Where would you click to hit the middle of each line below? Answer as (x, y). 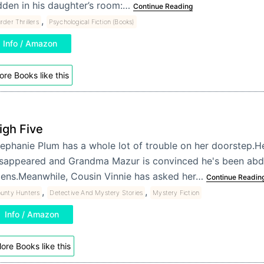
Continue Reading (163, 6)
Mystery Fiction (176, 192)
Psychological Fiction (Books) (91, 22)
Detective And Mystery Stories (96, 192)
